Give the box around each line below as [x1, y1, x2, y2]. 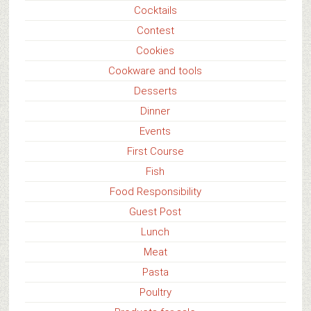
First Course [126, 144, 184, 158]
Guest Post [129, 205, 182, 218]
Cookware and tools [108, 64, 203, 77]
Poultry [139, 285, 171, 299]
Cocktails [133, 3, 177, 17]
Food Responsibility [109, 185, 201, 198]
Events [140, 124, 171, 137]
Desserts [133, 84, 177, 97]
